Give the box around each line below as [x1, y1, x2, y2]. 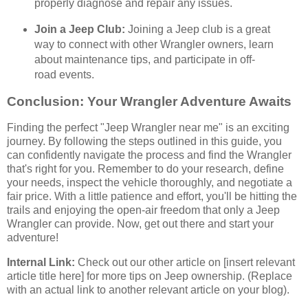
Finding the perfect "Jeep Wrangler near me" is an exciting [7, 121, 289, 133]
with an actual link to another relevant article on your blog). [7, 283, 289, 296]
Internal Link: [7, 256, 75, 268]
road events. [34, 69, 94, 81]
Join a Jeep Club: [34, 23, 125, 36]
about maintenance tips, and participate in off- [34, 54, 255, 66]
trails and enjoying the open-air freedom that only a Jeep [7, 203, 280, 216]
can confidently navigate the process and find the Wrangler [7, 148, 291, 161]
